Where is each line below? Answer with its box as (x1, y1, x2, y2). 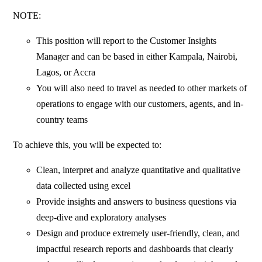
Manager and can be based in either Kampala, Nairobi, (36, 51, 238, 62)
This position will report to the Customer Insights (36, 36, 217, 46)
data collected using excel (36, 181, 131, 191)
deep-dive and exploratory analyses (36, 212, 167, 223)
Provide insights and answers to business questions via (36, 196, 237, 207)
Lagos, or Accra (36, 67, 96, 78)
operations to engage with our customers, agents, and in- (36, 99, 244, 109)
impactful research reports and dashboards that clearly (36, 244, 234, 254)
